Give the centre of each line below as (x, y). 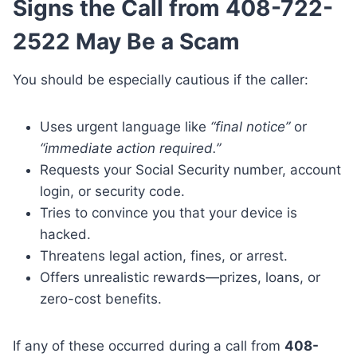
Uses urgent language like (125, 127)
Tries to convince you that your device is (169, 213)
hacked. (65, 235)
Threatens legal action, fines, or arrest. (164, 256)
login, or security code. (112, 192)
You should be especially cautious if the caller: (161, 80)
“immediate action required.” (130, 149)
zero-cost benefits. (101, 299)
